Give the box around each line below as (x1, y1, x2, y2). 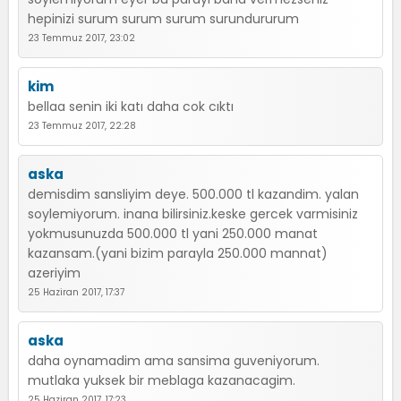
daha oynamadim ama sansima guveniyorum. (28, 352, 320, 370)
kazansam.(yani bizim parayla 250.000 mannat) (28, 244, 328, 262)
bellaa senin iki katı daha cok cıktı (28, 98, 234, 115)
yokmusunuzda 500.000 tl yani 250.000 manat (28, 225, 318, 243)
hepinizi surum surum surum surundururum (28, 10, 299, 28)
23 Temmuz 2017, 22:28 (28, 119, 136, 132)
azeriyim (28, 264, 81, 282)
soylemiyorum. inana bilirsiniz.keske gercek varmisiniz (28, 205, 358, 223)
